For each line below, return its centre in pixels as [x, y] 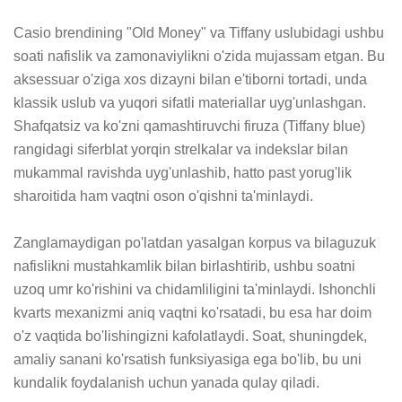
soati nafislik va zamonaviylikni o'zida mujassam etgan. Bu [199, 56]
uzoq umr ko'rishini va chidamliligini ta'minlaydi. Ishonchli [195, 289]
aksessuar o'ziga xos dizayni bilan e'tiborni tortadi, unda [190, 79]
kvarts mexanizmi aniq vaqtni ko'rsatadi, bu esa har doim [192, 312]
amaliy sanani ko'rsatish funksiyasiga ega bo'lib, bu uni [188, 359]
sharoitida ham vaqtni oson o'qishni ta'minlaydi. [163, 196]
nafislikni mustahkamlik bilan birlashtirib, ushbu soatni [184, 266]
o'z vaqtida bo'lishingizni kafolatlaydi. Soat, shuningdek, [190, 336]
